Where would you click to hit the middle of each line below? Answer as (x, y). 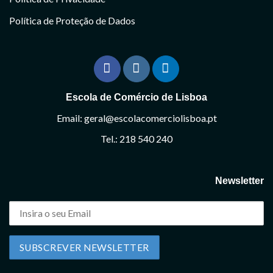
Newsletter (239, 181)
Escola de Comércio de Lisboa (136, 97)
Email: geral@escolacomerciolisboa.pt (136, 118)
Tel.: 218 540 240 (136, 138)
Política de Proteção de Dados (72, 20)
